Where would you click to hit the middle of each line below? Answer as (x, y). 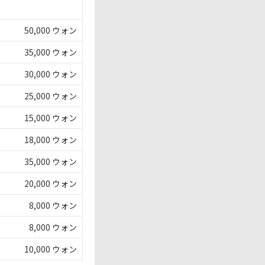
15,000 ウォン (51, 118)
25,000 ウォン (51, 96)
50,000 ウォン (51, 30)
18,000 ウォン (51, 140)
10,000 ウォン (51, 249)
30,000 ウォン (51, 74)
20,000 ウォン (51, 183)
